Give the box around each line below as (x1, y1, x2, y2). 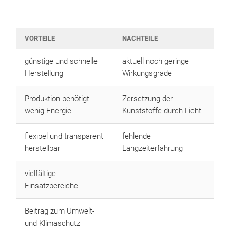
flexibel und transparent (25, 131, 103, 141)
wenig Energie (25, 106, 73, 116)
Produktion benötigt (25, 94, 89, 103)
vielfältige (25, 169, 56, 178)
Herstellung (25, 69, 65, 78)
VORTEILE (25, 34, 56, 42)
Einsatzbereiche (25, 181, 78, 190)
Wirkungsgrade (122, 69, 172, 78)
